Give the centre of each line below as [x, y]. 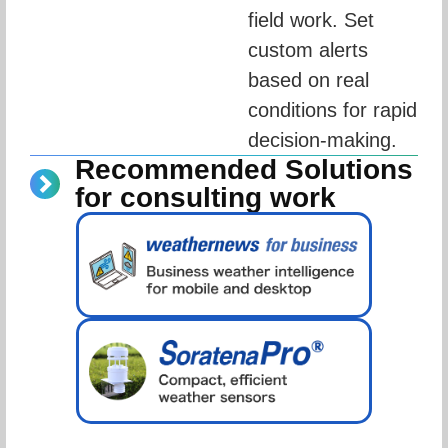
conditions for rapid [332, 110]
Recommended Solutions [244, 170]
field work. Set [311, 20]
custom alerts [308, 50]
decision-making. [322, 140]
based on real [308, 80]
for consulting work [205, 198]
